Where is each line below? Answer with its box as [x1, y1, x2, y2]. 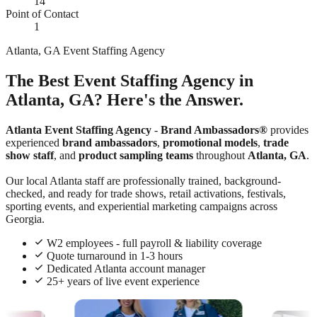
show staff [6, 149, 54, 161]
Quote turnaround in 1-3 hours [47, 249, 183, 262]
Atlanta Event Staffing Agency [6, 123, 151, 136]
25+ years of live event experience [47, 275, 200, 287]
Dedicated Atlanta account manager [47, 262, 205, 275]
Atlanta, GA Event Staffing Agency [6, 44, 165, 57]
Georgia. [6, 212, 45, 225]
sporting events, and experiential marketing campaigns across [6, 200, 277, 212]
